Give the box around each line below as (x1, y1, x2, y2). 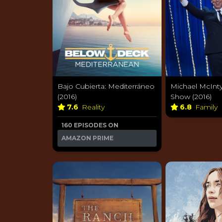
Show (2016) (170, 92, 212, 101)
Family (195, 102, 220, 111)
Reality (82, 102, 107, 111)
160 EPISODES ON (61, 121, 118, 129)
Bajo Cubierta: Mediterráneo (57, 81, 155, 91)
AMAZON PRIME (61, 134, 113, 142)
